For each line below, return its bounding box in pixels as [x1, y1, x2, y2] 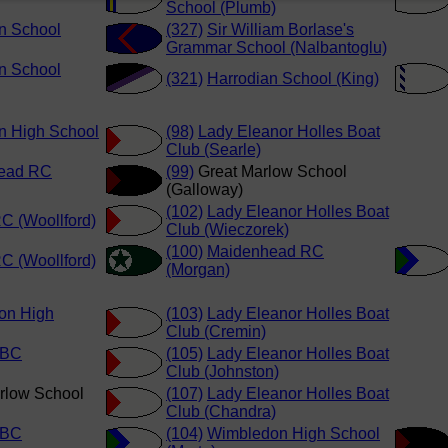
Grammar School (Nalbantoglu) [166, 39, 387, 57]
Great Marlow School [194, 163, 347, 181]
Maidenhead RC [207, 243, 324, 261]
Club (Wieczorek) [166, 221, 289, 239]
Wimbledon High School [207, 425, 380, 443]
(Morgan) [166, 261, 230, 279]
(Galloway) [166, 181, 243, 199]
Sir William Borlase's [207, 21, 354, 39]
